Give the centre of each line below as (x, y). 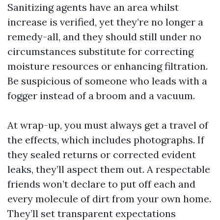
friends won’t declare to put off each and (101, 184)
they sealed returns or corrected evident (102, 154)
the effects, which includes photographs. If (106, 140)
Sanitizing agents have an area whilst (93, 7)
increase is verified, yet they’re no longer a (105, 22)
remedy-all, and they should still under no (104, 37)
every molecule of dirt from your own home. (109, 199)
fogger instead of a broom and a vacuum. (101, 96)
